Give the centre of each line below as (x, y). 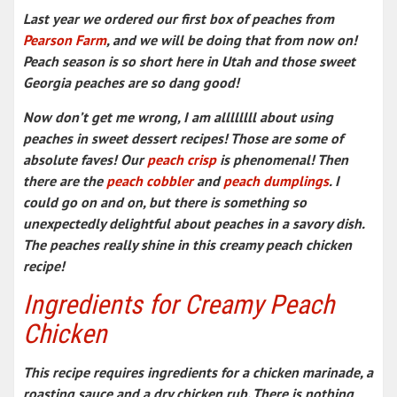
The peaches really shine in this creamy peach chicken (187, 244)
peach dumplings (276, 180)
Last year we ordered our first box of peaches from (179, 18)
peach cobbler (150, 180)
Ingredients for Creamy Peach (179, 304)
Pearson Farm (65, 39)
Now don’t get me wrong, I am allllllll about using (178, 117)
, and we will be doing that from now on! (232, 39)
